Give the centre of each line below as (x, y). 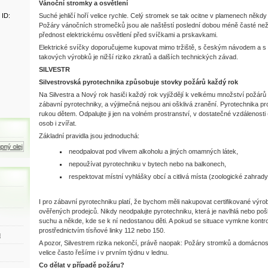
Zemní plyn (89, 147)
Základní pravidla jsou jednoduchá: (89, 136)
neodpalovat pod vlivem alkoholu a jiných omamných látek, (153, 151)
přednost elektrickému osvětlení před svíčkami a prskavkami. (128, 35)
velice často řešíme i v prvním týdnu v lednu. (104, 252)
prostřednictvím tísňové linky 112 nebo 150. (102, 230)
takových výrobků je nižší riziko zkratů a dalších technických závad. (138, 57)
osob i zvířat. (58, 123)
